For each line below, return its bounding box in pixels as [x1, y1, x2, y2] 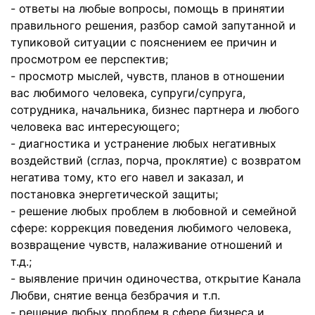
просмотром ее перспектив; [11, 52, 168, 66]
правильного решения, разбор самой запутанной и [11, 18, 296, 32]
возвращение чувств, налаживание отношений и [11, 238, 283, 252]
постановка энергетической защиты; [11, 187, 218, 201]
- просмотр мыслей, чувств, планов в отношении [11, 69, 285, 83]
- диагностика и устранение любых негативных [11, 136, 276, 150]
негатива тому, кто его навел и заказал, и [11, 170, 244, 184]
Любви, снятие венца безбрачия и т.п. [11, 288, 220, 302]
